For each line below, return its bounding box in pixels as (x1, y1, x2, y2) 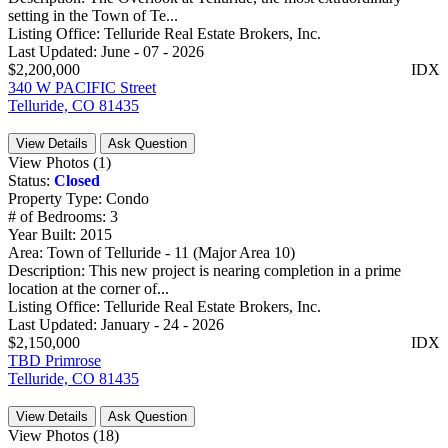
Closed (54, 172, 100, 190)
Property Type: (8, 190, 106, 208)
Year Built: (8, 226, 80, 244)
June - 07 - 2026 (101, 43, 204, 61)
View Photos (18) (8, 427, 119, 445)
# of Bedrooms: (8, 208, 110, 226)
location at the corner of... (8, 280, 169, 298)
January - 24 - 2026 (101, 316, 224, 334)
